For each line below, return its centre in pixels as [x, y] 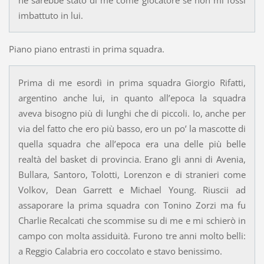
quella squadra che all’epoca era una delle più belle [132, 143]
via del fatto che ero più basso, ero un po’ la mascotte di [132, 128]
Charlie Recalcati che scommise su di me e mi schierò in [132, 220]
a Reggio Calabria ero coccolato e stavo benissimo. [120, 251]
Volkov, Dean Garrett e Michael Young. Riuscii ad [132, 189]
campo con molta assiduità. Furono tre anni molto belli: [132, 235]
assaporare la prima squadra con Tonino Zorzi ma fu [132, 205]
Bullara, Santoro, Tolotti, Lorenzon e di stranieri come [132, 174]
